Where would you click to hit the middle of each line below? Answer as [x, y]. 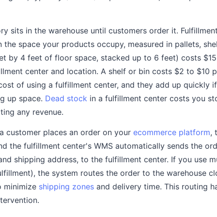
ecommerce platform [172, 132]
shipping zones [66, 186]
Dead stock [66, 98]
